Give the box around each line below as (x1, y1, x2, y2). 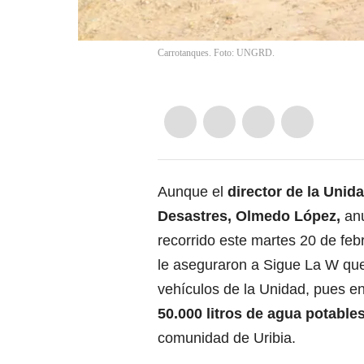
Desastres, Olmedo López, (158, 208, 340, 225)
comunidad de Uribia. (158, 330, 296, 347)
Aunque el (158, 184, 227, 201)
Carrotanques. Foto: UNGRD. (158, 47, 275, 59)
